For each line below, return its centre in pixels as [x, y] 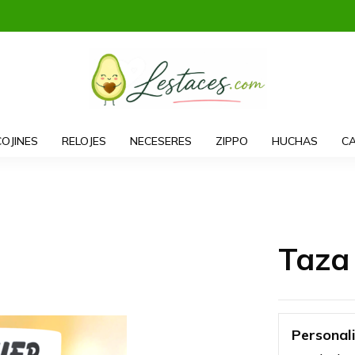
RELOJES [84, 141]
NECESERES [160, 141]
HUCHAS [294, 141]
